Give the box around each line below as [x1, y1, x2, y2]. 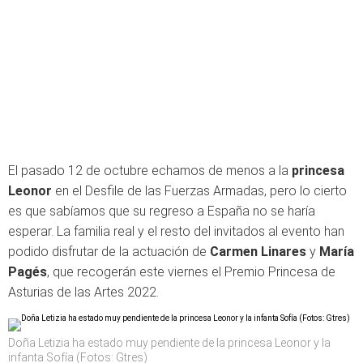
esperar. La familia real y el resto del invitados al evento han [8, 223, 344, 239]
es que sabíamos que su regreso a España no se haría [8, 203, 315, 219]
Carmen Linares [210, 243, 306, 259]
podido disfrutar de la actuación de [8, 243, 210, 259]
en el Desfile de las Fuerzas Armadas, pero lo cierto [52, 182, 347, 199]
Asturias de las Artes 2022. [8, 284, 159, 300]
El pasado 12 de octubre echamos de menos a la [8, 162, 292, 178]
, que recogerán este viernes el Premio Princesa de [47, 263, 335, 280]
